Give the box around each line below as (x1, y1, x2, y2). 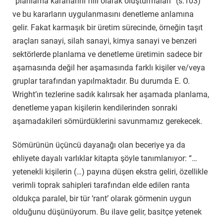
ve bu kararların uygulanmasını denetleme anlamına (12, 9, 194, 19)
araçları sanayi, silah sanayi (12, 36, 110, 46)
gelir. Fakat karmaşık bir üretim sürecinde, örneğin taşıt (12, 23, 203, 33)
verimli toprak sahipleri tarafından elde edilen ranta (12, 180, 190, 190)
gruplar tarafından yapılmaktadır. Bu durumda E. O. (12, 76, 190, 86)
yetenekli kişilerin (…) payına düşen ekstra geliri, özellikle (12, 166, 208, 176)
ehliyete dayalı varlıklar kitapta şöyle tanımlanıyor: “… (12, 153, 197, 163)
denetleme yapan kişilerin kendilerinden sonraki (12, 103, 177, 113)
